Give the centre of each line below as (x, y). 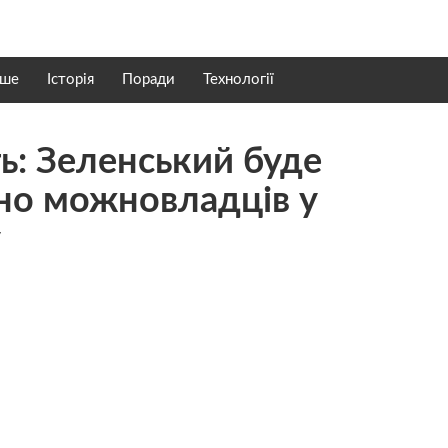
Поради (148, 79)
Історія (70, 79)
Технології (238, 79)
